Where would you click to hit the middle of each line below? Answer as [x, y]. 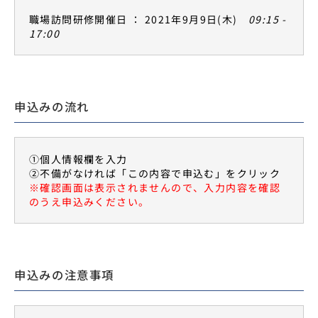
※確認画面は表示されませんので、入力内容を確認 [155, 187]
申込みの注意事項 [65, 275]
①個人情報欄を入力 [78, 159]
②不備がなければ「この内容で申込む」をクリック [155, 173]
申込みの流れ [52, 106]
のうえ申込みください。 [89, 202]
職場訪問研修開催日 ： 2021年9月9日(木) [139, 19]
